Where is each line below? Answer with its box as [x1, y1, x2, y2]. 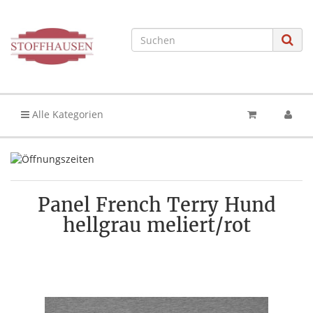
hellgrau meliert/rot [62, 213, 251, 238]
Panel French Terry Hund [37, 193, 276, 217]
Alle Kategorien [29, 108, 103, 122]
